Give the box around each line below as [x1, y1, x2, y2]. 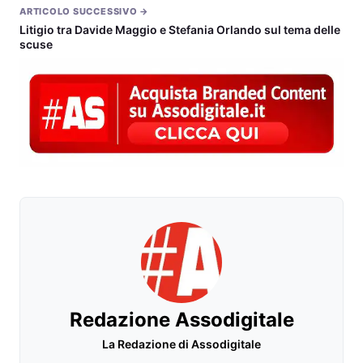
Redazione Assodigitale [69, 307, 294, 331]
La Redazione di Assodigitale [102, 336, 261, 351]
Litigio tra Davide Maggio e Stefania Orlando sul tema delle [19, 23, 340, 36]
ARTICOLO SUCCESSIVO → [19, 6, 150, 17]
